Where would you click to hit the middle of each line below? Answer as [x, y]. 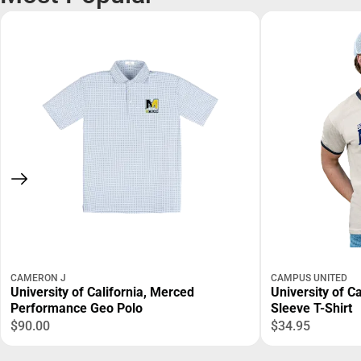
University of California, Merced [102, 293]
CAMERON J [38, 278]
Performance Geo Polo [77, 309]
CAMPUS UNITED [309, 278]
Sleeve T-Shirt [311, 309]
